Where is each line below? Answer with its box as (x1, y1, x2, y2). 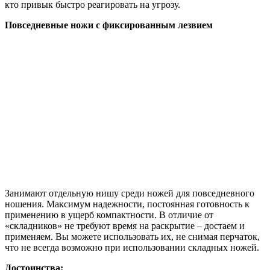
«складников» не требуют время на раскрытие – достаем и (5, 220, 245, 231)
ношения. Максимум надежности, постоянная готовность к (5, 198, 250, 209)
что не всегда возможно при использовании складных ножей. (5, 242, 259, 253)
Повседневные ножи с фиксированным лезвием (5, 19, 213, 30)
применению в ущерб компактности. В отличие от (5, 209, 213, 220)
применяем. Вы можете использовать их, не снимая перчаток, (5, 231, 260, 242)
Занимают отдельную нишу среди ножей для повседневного (5, 187, 254, 198)
